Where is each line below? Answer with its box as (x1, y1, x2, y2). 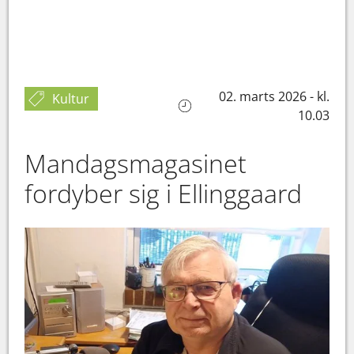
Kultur (52, 90, 90, 107)
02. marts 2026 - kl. (218, 88, 330, 105)
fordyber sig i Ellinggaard (24, 176, 303, 210)
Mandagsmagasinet (24, 146, 247, 180)
